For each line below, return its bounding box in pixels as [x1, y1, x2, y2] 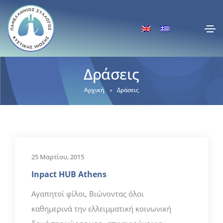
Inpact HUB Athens [31, 168, 107, 180]
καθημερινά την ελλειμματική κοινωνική [31, 203, 171, 214]
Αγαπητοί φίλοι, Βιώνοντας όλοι [31, 188, 144, 199]
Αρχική [84, 86, 105, 95]
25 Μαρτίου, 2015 [31, 152, 84, 161]
